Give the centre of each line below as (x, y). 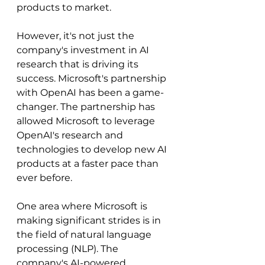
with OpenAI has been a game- (90, 93)
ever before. (44, 178)
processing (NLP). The (69, 249)
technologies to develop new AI (93, 149)
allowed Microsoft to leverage (87, 121)
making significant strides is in (90, 220)
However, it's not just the (77, 36)
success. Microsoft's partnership (93, 78)
